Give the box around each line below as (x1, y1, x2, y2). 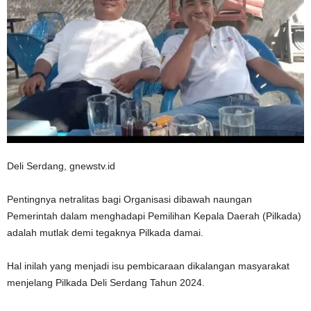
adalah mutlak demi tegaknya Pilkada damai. (7, 227, 206, 239)
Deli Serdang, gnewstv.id (7, 160, 118, 172)
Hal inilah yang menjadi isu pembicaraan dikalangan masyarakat (7, 260, 289, 272)
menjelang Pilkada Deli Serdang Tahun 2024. (7, 277, 205, 289)
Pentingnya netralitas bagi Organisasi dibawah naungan (7, 194, 252, 205)
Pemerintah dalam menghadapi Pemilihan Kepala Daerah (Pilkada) (7, 210, 301, 222)
